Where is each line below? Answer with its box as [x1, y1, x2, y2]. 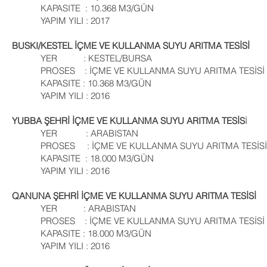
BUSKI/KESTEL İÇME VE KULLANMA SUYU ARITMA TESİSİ [12, 40, 250, 51]
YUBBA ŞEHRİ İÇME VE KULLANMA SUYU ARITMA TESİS [12, 115, 245, 126]
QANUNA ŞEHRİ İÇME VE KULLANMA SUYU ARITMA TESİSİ [12, 190, 256, 201]
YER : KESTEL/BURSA [12, 52, 152, 64]
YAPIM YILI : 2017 [12, 15, 110, 26]
